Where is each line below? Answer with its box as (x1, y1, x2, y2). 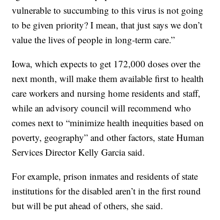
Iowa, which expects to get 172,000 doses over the (12, 57, 201, 70)
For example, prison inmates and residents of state (12, 170, 198, 183)
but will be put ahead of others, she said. (12, 199, 164, 212)
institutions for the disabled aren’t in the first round (12, 185, 201, 197)
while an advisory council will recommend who (12, 102, 192, 114)
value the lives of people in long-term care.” (12, 33, 175, 46)
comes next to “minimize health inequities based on (12, 116, 204, 129)
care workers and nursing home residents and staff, (12, 87, 201, 100)
